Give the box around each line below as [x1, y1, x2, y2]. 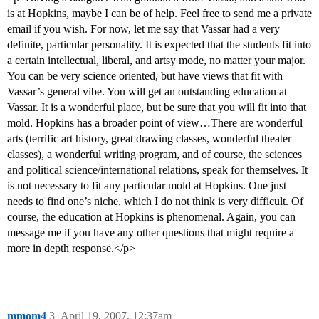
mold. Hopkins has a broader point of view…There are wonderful [7, 117, 303, 130]
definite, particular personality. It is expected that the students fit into [7, 38, 311, 51]
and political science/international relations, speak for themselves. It [7, 164, 308, 177]
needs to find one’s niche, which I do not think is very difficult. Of [7, 195, 303, 208]
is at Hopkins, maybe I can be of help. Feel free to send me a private [7, 7, 312, 20]
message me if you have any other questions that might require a [7, 226, 294, 239]
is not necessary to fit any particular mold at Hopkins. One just [7, 179, 286, 192]
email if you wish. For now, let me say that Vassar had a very [7, 23, 280, 36]
